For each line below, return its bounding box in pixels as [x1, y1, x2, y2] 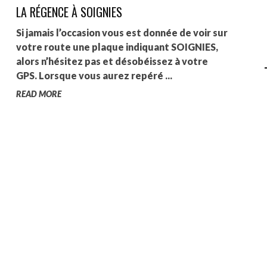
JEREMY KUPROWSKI [177, 39, 244, 49]
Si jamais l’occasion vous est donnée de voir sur [15, 27, 228, 38]
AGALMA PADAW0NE [177, 14, 242, 24]
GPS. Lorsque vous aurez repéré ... [15, 70, 172, 81]
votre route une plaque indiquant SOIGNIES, [15, 41, 218, 52]
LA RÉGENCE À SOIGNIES [15, 3, 122, 21]
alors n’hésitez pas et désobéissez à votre [15, 55, 208, 67]
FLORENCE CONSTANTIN [177, 64, 257, 74]
